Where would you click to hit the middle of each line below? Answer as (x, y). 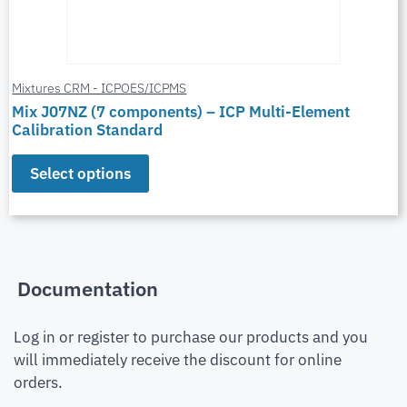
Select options (81, 173)
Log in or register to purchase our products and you (191, 338)
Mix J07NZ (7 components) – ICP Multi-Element (181, 111)
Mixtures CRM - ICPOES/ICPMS (99, 87)
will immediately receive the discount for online (178, 360)
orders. (38, 383)
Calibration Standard (88, 129)
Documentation (88, 289)
